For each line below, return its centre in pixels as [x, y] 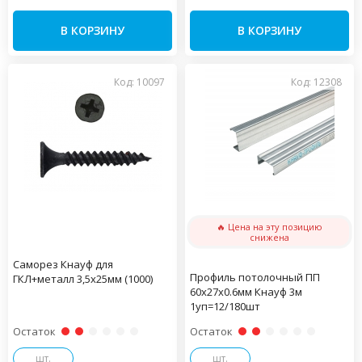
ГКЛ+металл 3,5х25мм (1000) [83, 279]
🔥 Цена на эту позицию [269, 227]
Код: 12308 [316, 82]
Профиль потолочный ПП [255, 277]
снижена [269, 237]
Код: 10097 [139, 82]
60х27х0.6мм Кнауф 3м [246, 292]
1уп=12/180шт [225, 306]
